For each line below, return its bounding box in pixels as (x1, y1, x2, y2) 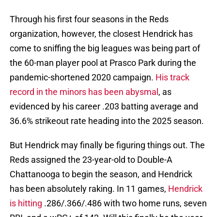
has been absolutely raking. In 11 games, (10, 184, 168, 194)
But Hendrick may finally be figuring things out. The (10, 140, 205, 151)
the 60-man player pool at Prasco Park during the (10, 58, 196, 68)
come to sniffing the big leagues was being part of (10, 43, 200, 54)
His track (155, 72, 189, 83)
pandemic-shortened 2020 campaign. (10, 72, 155, 83)
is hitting (10, 198, 42, 209)
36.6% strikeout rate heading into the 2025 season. (10, 116, 204, 126)
